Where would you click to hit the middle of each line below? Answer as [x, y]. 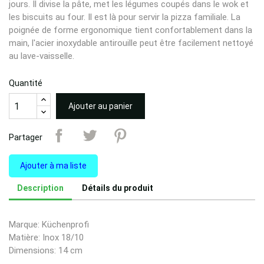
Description [40, 188]
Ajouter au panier [100, 106]
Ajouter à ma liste [53, 166]
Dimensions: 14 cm [46, 250]
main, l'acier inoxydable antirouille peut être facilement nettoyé [131, 43]
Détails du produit [118, 188]
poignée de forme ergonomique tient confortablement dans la [131, 30]
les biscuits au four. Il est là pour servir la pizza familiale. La [125, 17]
